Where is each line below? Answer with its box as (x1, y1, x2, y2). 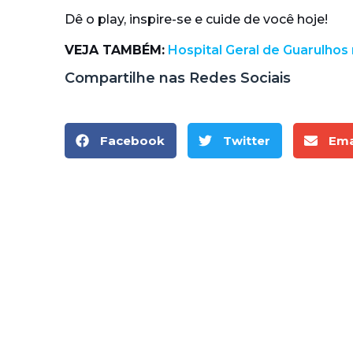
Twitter (223, 132, 270, 148)
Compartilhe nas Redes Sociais (65, 69, 291, 87)
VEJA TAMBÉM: (65, 42, 165, 58)
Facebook (100, 132, 165, 148)
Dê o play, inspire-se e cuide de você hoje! (65, 12, 328, 28)
